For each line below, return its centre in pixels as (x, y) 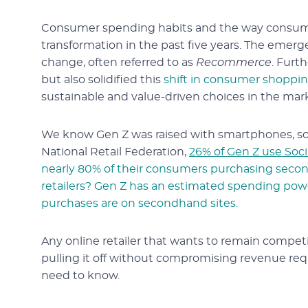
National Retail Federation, (115, 152)
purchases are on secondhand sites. (140, 203)
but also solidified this (102, 80)
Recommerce (234, 63)
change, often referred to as (119, 63)
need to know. (80, 276)
